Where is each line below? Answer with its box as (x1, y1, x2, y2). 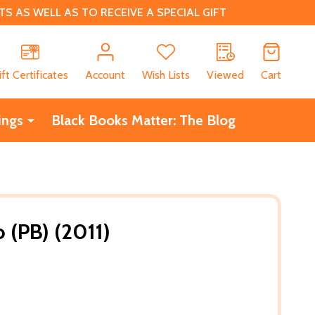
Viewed (207, 67, 244, 82)
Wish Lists (142, 67, 190, 82)
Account (85, 67, 125, 82)
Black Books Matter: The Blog (51, 111, 236, 129)
